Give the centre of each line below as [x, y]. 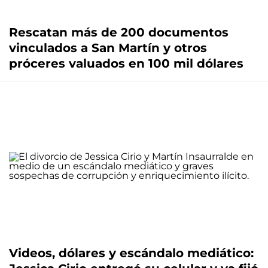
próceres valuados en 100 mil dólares [126, 64]
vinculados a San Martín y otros [108, 48]
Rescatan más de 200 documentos [119, 33]
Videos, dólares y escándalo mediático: [131, 253]
